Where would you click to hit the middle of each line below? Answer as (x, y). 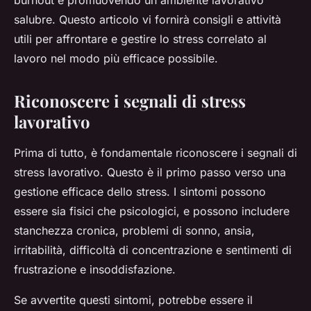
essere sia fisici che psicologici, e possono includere (152, 211)
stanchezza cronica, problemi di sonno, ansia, (134, 231)
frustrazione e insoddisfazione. (95, 270)
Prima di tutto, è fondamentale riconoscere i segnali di (155, 153)
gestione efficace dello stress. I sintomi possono (140, 192)
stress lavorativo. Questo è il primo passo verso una (150, 173)
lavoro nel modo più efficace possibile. (116, 59)
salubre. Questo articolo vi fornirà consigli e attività (148, 20)
